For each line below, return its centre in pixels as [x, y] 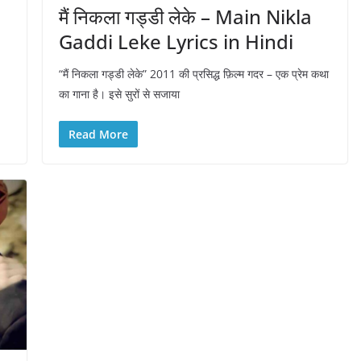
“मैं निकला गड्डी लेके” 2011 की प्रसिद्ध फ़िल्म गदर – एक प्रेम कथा [193, 74]
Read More [98, 135]
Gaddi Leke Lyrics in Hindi [176, 42]
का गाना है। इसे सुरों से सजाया [119, 94]
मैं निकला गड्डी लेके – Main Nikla [185, 17]
